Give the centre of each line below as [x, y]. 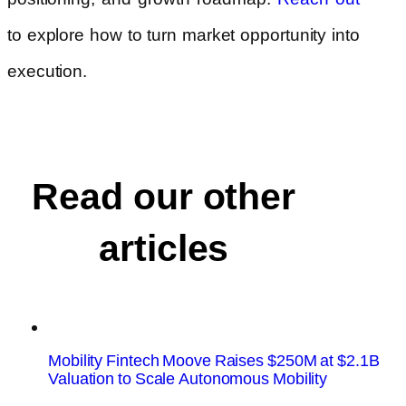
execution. [47, 72]
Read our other [164, 198]
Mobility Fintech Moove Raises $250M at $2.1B [214, 361]
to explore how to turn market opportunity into [184, 35]
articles [164, 249]
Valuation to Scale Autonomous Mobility [188, 379]
